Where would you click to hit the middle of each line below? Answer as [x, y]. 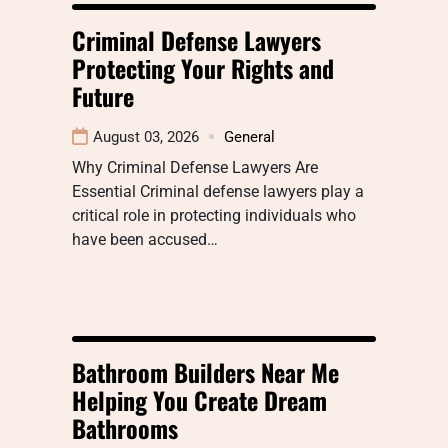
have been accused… [145, 239]
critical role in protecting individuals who [214, 215]
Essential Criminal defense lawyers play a [218, 191]
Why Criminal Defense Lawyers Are [195, 167]
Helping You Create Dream [199, 399]
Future [103, 95]
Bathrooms [125, 427]
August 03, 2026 [146, 136]
